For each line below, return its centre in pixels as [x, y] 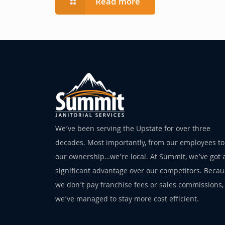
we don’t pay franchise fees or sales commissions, [140, 186]
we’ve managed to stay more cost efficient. [127, 200]
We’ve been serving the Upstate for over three [133, 130]
